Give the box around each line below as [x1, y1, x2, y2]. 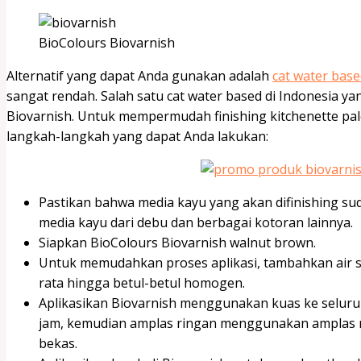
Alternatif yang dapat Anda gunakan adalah [6, 66, 272, 85]
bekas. [39, 334, 77, 352]
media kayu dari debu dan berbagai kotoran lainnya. [39, 213, 353, 231]
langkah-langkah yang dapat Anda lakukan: [6, 127, 268, 145]
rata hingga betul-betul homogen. [39, 273, 245, 292]
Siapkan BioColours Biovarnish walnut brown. [39, 233, 316, 251]
